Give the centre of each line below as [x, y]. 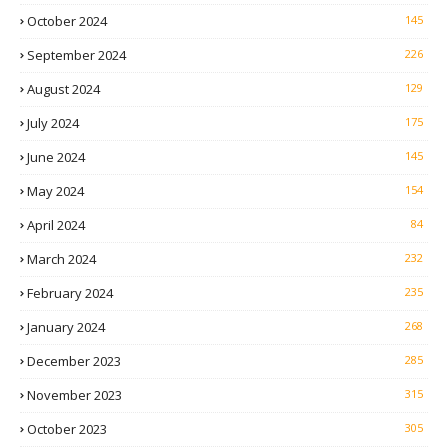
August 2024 [63, 89]
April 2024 [56, 225]
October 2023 [67, 429]
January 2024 [66, 327]
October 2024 [67, 21]
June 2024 [56, 157]
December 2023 [74, 361]
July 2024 [53, 123]
